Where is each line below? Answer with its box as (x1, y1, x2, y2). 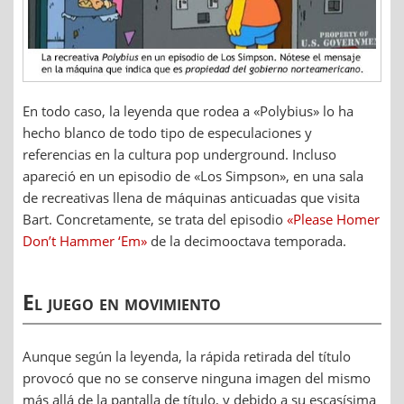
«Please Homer (287, 210, 380, 229)
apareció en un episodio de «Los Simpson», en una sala (23, 167, 363, 186)
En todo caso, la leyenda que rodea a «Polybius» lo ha (23, 102, 353, 121)
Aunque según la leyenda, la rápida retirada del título (23, 346, 351, 365)
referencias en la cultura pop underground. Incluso (23, 145, 336, 164)
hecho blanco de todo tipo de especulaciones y (23, 124, 312, 142)
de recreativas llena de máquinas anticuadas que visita (23, 188, 360, 207)
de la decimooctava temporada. (147, 232, 346, 251)
